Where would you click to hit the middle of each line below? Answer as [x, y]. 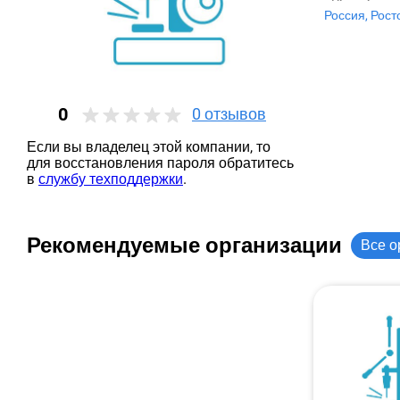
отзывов [233, 114]
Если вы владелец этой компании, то [149, 147]
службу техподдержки [111, 179]
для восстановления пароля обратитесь [160, 163]
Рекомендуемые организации [184, 245]
